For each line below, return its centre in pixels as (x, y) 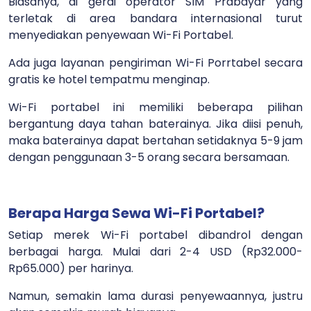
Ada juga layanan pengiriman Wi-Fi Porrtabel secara (155, 62)
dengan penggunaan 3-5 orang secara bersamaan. (150, 157)
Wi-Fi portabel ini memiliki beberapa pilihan (155, 107)
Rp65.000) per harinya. (72, 268)
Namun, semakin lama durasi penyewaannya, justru (155, 296)
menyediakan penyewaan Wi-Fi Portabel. (122, 35)
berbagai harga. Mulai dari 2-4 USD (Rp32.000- (155, 251)
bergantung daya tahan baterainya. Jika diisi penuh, (155, 124)
